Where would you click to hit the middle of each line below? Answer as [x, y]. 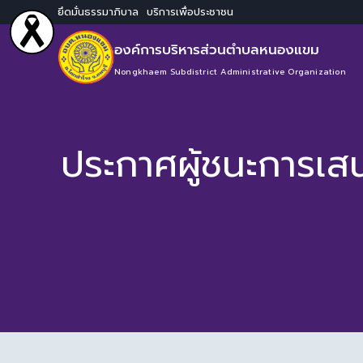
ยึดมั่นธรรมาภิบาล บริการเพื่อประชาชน [145, 12]
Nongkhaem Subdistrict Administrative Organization [230, 71]
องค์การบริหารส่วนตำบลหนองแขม [217, 50]
